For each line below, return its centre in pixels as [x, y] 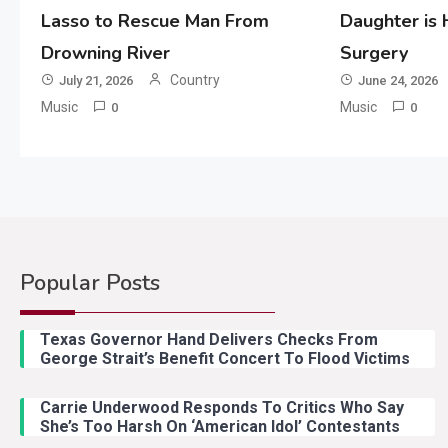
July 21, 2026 [95, 81]
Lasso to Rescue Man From [154, 21]
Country [194, 80]
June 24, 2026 [398, 81]
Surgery [374, 53]
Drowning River [105, 53]
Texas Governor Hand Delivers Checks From [209, 340]
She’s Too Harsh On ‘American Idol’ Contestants [220, 427]
